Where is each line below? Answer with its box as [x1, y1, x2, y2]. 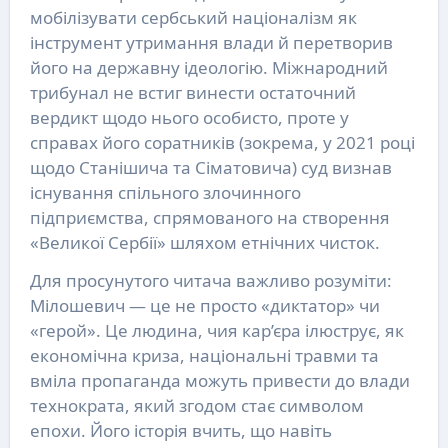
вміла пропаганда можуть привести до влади [29, 368, 410, 392]
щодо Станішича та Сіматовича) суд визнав [29, 155, 392, 179]
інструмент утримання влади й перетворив [29, 30, 393, 54]
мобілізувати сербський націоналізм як [29, 5, 357, 29]
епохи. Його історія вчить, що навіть [29, 418, 332, 442]
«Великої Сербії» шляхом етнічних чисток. [29, 230, 380, 254]
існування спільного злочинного [29, 180, 301, 204]
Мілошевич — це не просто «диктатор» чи [29, 293, 380, 317]
